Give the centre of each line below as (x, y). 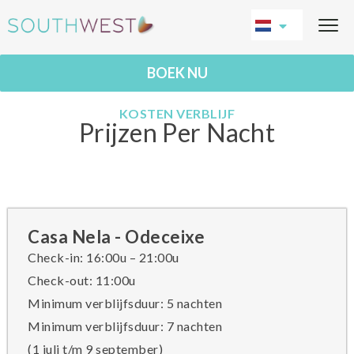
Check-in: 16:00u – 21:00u (104, 257)
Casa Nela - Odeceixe (116, 237)
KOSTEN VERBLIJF (177, 113)
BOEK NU (177, 73)
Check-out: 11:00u (82, 280)
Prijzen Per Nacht (177, 132)
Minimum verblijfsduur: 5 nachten (125, 303)
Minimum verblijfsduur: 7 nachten (125, 326)
